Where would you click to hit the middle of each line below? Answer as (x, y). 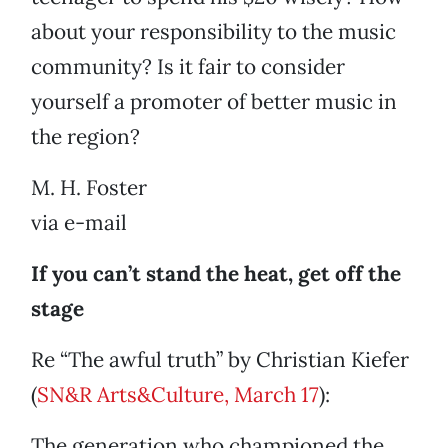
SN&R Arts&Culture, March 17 (178, 395)
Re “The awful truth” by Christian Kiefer (220, 360)
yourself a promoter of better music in (214, 102)
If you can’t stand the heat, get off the (216, 274)
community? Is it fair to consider (188, 67)
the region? (85, 137)
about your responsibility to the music (213, 32)
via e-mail (79, 223)
